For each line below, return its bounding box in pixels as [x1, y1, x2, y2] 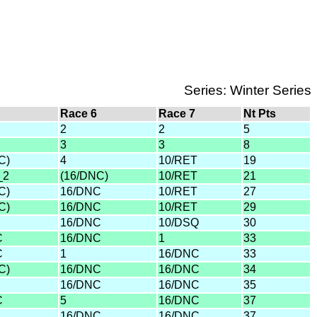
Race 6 [60, 107, 97, 120]
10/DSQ [158, 216, 199, 229]
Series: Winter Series [184, 82, 311, 98]
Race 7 [158, 107, 195, 120]
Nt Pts [243, 107, 276, 120]
